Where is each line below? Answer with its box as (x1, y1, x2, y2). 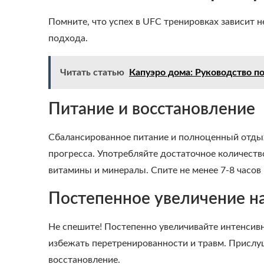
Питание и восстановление (48, 101, 255, 117)
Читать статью (60, 68, 124, 77)
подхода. (48, 34, 88, 43)
